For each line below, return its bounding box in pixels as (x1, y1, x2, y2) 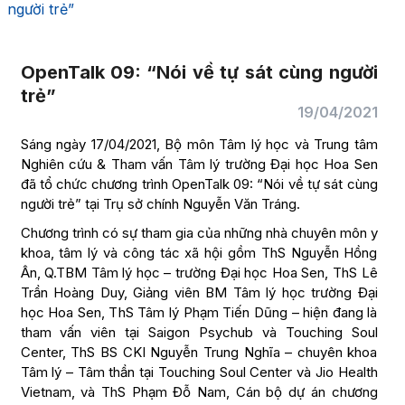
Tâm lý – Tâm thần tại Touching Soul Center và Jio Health (20, 363, 378, 381)
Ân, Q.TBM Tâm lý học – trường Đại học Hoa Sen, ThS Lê (20, 264, 378, 281)
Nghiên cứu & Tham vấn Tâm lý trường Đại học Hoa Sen (20, 155, 378, 173)
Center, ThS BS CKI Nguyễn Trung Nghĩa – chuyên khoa (20, 344, 378, 361)
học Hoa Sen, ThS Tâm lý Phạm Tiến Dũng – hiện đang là (20, 304, 378, 321)
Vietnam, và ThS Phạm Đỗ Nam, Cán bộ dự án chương (20, 383, 378, 400)
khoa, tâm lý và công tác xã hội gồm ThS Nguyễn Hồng (20, 244, 378, 261)
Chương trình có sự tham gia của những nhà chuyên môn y (20, 224, 378, 241)
